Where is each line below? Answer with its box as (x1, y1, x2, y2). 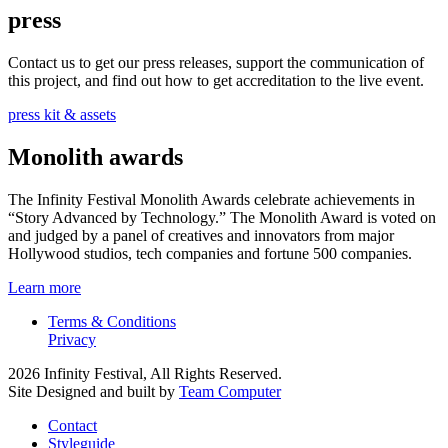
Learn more (8, 278, 81, 296)
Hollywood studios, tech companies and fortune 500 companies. (8, 244, 412, 262)
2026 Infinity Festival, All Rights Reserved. (8, 364, 282, 382)
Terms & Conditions (48, 312, 176, 330)
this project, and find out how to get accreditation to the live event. (8, 71, 424, 89)
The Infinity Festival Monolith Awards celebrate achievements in (8, 190, 415, 208)
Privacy (48, 330, 96, 348)
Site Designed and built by (8, 382, 179, 400)
